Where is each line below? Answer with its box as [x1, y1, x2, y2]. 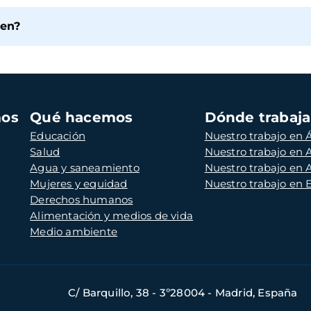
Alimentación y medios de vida [30, 209, 194, 223]
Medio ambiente [30, 225, 118, 239]
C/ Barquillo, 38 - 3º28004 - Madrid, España [67, 286, 298, 300]
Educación [30, 129, 86, 143]
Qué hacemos [30, 109, 133, 126]
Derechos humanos [30, 193, 133, 207]
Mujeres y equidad [30, 177, 128, 191]
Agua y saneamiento [30, 161, 140, 175]
